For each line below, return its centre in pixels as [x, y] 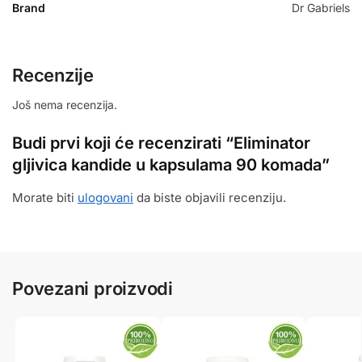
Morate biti [45, 197]
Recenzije [53, 75]
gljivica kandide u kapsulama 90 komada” [171, 164]
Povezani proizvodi [93, 288]
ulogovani [105, 197]
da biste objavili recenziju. [210, 197]
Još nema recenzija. [65, 104]
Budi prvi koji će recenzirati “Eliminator [161, 143]
